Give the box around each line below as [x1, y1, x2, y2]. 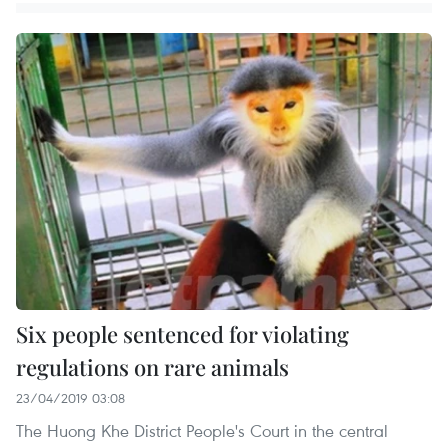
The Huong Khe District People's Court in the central [16, 419, 388, 443]
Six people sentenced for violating [16, 319, 349, 350]
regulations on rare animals [16, 352, 289, 383]
